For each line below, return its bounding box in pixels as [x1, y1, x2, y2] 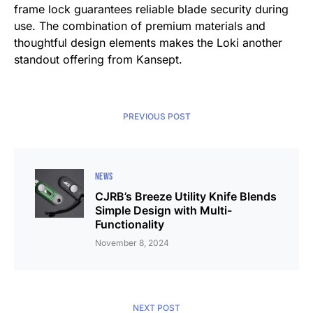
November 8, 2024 [95, 237, 169, 248]
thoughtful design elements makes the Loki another [14, 35, 282, 50]
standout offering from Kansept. [14, 52, 182, 66]
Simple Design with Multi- [95, 203, 232, 217]
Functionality [95, 217, 164, 231]
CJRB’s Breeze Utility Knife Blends [95, 189, 277, 203]
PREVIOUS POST [122, 110, 191, 122]
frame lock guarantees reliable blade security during [14, 1, 289, 16]
